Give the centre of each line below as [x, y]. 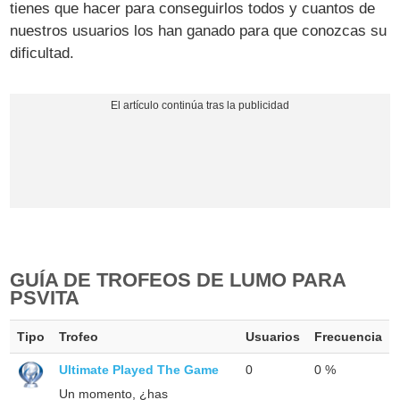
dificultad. [42, 53]
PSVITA [45, 297]
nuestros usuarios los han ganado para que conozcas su [199, 30]
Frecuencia [349, 336]
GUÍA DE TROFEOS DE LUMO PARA [178, 279]
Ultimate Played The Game [139, 369]
